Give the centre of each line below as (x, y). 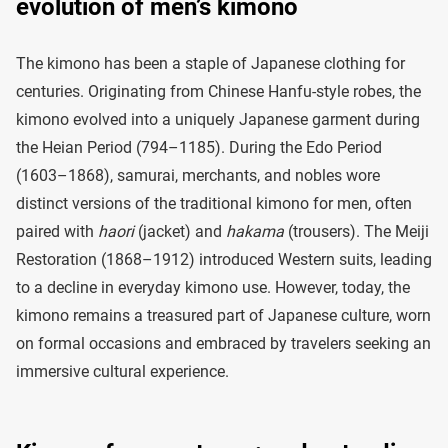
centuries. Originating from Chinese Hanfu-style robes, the (218, 91)
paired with (57, 231)
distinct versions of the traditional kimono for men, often (214, 203)
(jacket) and (180, 231)
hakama (255, 231)
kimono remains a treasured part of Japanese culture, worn (223, 315)
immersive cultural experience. (122, 371)
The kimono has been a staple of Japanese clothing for (210, 63)
